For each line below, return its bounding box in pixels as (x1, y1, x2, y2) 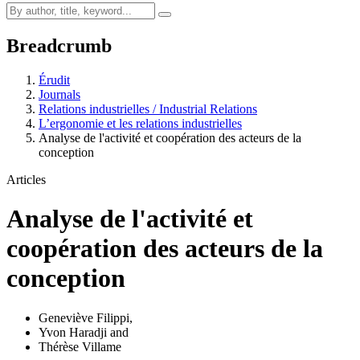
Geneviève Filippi (39, 310, 129, 325)
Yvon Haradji (39, 325, 107, 339)
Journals (39, 87, 80, 101)
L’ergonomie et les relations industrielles (39, 116, 242, 130)
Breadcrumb (6, 35, 112, 56)
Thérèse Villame (39, 339, 121, 354)
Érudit (39, 72, 70, 87)
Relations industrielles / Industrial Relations (39, 101, 257, 116)
